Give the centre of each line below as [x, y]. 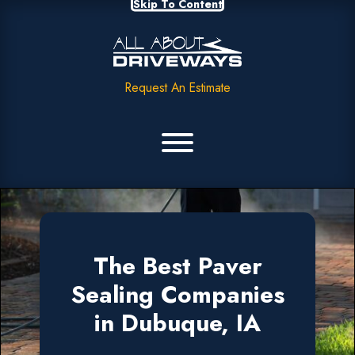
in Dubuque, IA [177, 323]
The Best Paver [177, 265]
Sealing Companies [177, 294]
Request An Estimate [177, 87]
